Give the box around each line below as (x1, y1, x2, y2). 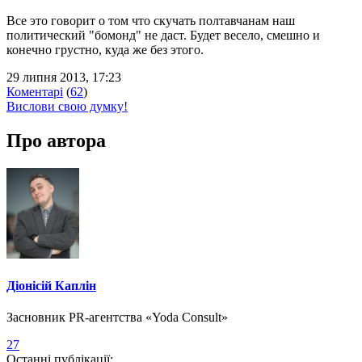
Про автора (6, 129, 106, 151)
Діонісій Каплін (6, 278, 96, 293)
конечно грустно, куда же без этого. (6, 42, 204, 57)
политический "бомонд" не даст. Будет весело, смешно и (6, 27, 320, 42)
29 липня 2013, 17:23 (6, 69, 121, 84)
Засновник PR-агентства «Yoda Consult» (6, 310, 228, 325)
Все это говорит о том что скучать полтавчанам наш (6, 13, 295, 27)
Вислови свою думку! (6, 99, 128, 113)
